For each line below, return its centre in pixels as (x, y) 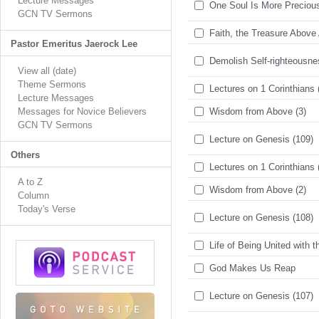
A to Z (30, 182)
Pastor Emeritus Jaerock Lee (74, 44)
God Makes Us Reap (252, 268)
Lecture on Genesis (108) (261, 218)
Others (25, 155)
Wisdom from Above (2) (258, 190)
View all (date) (47, 71)
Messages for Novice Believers (82, 111)
